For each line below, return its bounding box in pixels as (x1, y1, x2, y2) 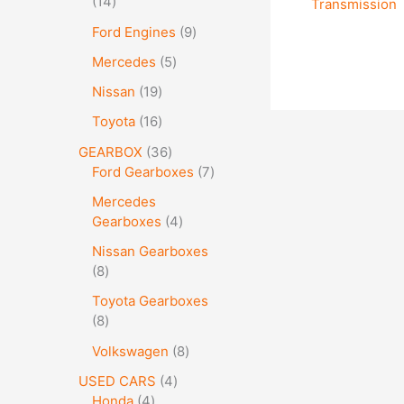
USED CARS (78, 372, 156, 390)
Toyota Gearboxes (92, 292, 208, 310)
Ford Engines (92, 23, 176, 41)
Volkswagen (92, 342, 169, 360)
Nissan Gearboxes (92, 243, 208, 260)
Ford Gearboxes (92, 162, 194, 180)
